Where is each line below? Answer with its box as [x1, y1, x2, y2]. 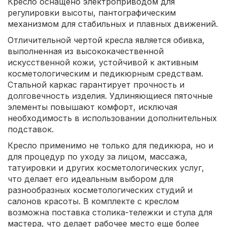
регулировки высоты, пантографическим [8, 7, 176, 18]
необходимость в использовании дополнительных [8, 112, 217, 123]
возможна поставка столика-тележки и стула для [8, 207, 212, 217]
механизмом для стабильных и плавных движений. [8, 18, 218, 29]
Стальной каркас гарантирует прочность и [8, 79, 184, 90]
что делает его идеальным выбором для [8, 173, 173, 184]
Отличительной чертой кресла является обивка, [8, 34, 205, 45]
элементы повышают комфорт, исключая [8, 101, 177, 112]
